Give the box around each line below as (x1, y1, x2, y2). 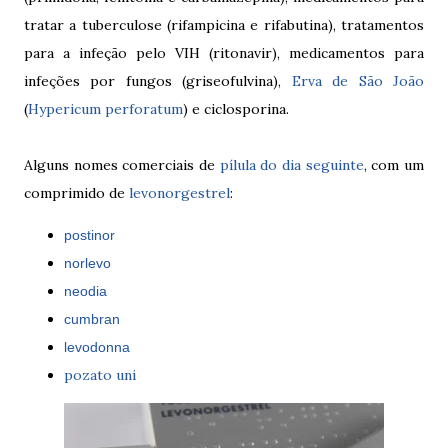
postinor (64, 226, 115, 243)
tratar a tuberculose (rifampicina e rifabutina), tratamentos (24, 15, 424, 34)
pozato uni (64, 365, 136, 384)
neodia (64, 282, 107, 299)
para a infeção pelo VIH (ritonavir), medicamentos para (24, 43, 424, 62)
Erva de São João (291, 71, 425, 90)
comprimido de (24, 183, 129, 202)
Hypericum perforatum (28, 99, 183, 118)
